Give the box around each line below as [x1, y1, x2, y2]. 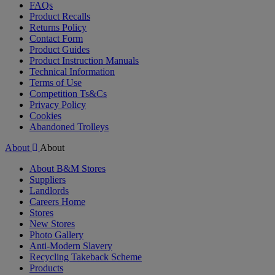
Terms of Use [29, 77, 82, 88]
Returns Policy [29, 21, 87, 33]
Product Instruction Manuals [29, 55, 139, 66]
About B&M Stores [29, 163, 106, 174]
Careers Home [29, 196, 85, 207]
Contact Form [29, 33, 83, 44]
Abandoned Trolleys [29, 121, 109, 132]
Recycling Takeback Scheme [29, 251, 142, 262]
